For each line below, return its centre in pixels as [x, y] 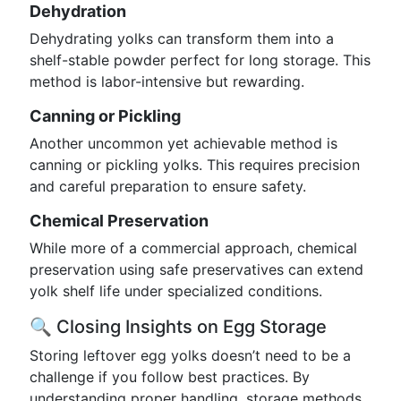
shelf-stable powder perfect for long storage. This [200, 60]
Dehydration [78, 11]
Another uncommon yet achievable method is [183, 143]
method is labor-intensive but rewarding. [167, 81]
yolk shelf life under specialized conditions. [176, 291]
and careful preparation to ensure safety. [168, 186]
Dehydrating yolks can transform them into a [182, 38]
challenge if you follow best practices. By [170, 377]
